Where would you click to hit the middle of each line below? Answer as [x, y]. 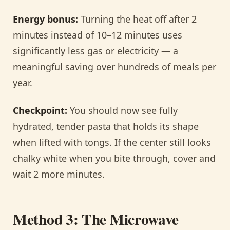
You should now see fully [122, 111]
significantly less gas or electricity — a [95, 51]
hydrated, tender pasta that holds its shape [106, 127]
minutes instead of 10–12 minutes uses [98, 35]
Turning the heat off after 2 [137, 19]
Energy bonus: [45, 19]
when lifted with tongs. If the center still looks [112, 142]
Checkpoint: [40, 111]
